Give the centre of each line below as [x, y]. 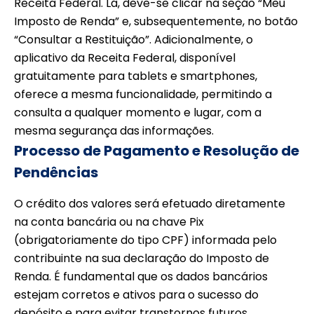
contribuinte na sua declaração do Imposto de [142, 259]
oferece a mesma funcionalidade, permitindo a [143, 95]
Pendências [56, 173]
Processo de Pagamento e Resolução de [157, 151]
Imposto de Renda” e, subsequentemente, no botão [156, 22]
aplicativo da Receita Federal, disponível [125, 58]
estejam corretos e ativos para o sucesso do [136, 295]
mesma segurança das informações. [114, 131]
